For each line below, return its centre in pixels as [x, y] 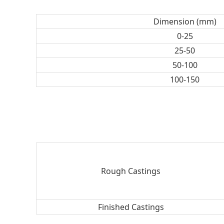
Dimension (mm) [185, 21]
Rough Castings [131, 171]
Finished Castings [131, 207]
